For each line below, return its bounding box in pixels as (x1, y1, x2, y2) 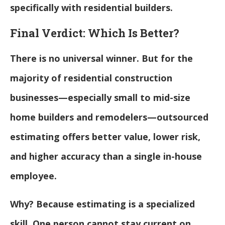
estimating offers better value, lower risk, (10, 130, 200, 143)
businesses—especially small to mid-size (10, 91, 190, 103)
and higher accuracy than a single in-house (10, 150, 202, 162)
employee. (10, 169, 57, 182)
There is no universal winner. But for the (10, 52, 193, 64)
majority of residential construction (10, 71, 172, 84)
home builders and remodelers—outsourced (10, 110, 208, 123)
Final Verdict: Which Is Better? (10, 25, 179, 40)
